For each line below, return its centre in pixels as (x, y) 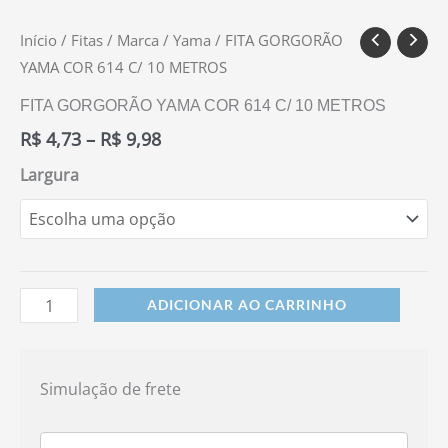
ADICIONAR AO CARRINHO (247, 305)
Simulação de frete (110, 389)
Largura (49, 175)
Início (38, 39)
